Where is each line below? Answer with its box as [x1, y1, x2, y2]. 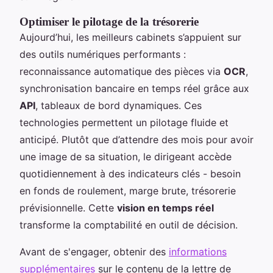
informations [169, 245, 227, 258]
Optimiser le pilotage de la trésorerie [19, 15, 199, 28]
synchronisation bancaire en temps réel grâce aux [19, 82, 249, 94]
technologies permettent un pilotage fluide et [19, 116, 229, 129]
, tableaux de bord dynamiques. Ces [35, 99, 202, 112]
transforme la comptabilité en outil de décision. [19, 218, 238, 231]
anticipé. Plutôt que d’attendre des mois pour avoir [19, 133, 253, 146]
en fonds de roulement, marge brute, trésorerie [19, 184, 236, 197]
